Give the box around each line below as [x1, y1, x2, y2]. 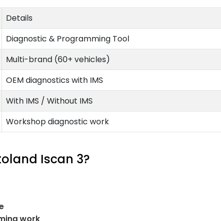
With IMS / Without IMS [6, 95, 93, 107]
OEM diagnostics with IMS [6, 74, 103, 86]
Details [6, 12, 33, 24]
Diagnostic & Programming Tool [6, 33, 129, 44]
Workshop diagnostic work [6, 115, 109, 127]
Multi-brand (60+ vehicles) [6, 53, 110, 65]
